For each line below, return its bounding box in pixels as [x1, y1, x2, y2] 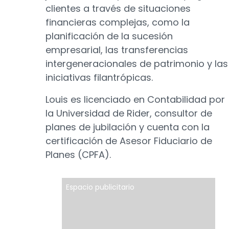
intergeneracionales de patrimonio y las [45, 57, 228, 70]
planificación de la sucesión [45, 30, 173, 42]
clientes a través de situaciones [45, 2, 191, 15]
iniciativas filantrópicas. [45, 71, 153, 84]
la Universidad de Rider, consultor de [45, 107, 212, 120]
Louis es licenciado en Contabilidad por [45, 93, 225, 106]
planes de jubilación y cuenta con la [45, 121, 210, 133]
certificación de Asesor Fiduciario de [45, 134, 212, 147]
